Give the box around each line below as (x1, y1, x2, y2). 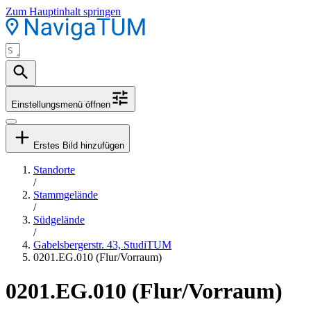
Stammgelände (33, 189, 98, 201)
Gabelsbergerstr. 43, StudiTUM (33, 239, 171, 251)
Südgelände (33, 214, 85, 226)
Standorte (33, 164, 75, 176)
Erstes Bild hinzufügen (33, 140, 124, 151)
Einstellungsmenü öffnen (11, 99, 110, 110)
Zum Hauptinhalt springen (6, 6, 121, 17)
